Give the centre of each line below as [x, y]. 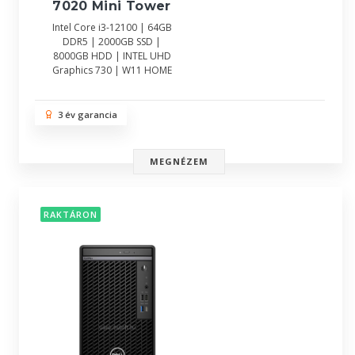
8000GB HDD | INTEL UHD [112, 55]
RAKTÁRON [71, 215]
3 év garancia [85, 115]
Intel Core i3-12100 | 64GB [112, 27]
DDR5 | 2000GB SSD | [112, 41]
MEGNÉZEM [179, 161]
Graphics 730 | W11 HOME [112, 70]
